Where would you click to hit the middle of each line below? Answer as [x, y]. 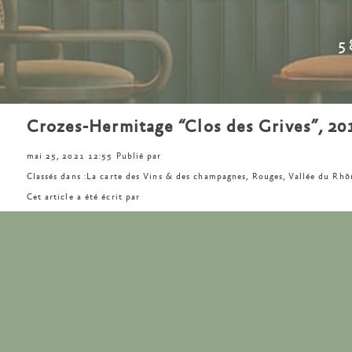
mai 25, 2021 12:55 [71, 156]
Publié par [139, 156]
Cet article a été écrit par [83, 197]
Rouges [268, 177]
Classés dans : [56, 177]
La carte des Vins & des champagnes [167, 177]
